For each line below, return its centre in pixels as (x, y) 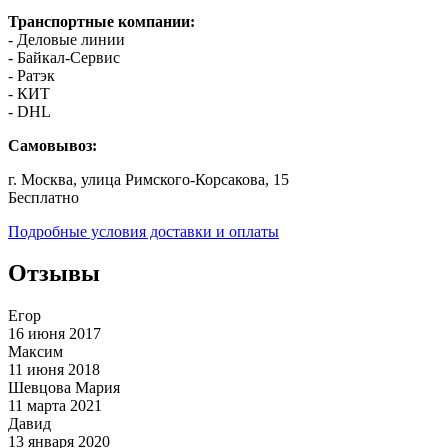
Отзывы (54, 273)
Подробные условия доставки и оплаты (143, 231)
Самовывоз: (52, 145)
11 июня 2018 (54, 370)
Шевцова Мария (64, 388)
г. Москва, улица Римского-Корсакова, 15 (148, 179)
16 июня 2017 (54, 334)
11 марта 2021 (55, 406)
